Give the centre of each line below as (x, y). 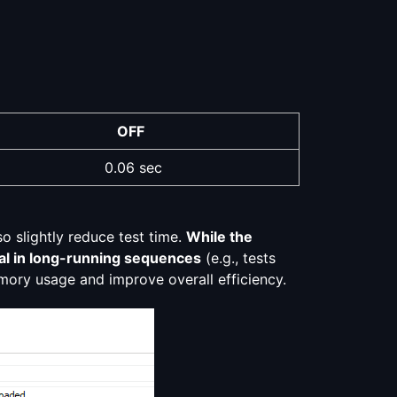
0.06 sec (133, 168)
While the (219, 237)
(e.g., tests (238, 258)
